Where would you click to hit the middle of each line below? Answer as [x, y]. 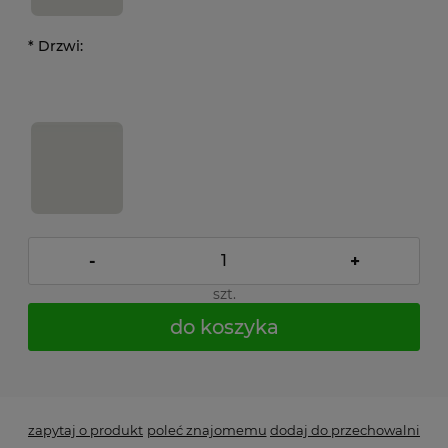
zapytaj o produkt [85, 430]
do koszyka [224, 326]
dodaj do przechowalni [345, 430]
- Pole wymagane [96, 360]
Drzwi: [58, 46]
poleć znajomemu [206, 430]
